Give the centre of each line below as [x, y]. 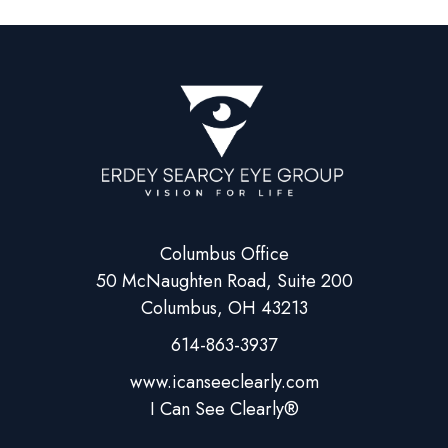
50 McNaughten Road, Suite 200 [224, 280]
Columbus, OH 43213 [224, 307]
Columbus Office [224, 253]
